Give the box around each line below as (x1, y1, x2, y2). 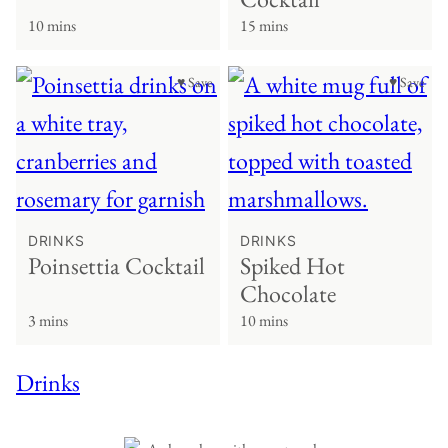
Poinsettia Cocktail (28, 250, 205, 282)
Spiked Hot (240, 250, 345, 282)
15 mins (240, 15, 288, 37)
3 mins (28, 310, 68, 332)
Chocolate (240, 278, 336, 310)
